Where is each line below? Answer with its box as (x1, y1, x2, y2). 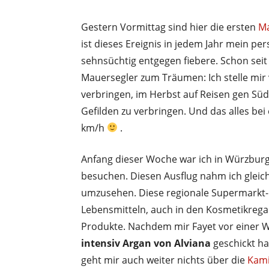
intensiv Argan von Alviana (81, 236, 211, 250)
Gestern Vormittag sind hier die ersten (81, 20, 258, 34)
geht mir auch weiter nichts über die (81, 253, 247, 267)
